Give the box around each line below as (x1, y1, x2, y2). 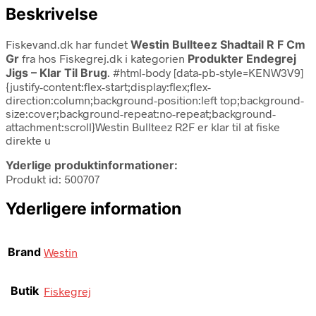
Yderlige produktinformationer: (6, 157, 178, 172)
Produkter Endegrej (188, 51, 296, 66)
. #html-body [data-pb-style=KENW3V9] (107, 65, 303, 79)
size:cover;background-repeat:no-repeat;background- (6, 106, 276, 120)
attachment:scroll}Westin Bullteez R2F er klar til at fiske (6, 119, 280, 133)
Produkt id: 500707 (6, 171, 99, 186)
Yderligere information (6, 198, 181, 219)
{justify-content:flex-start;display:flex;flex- (6, 79, 211, 93)
